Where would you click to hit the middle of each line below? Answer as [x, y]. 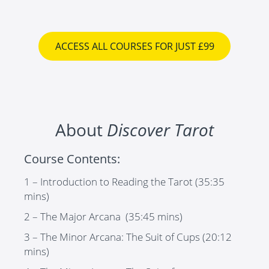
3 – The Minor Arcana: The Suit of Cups [112, 237]
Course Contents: [72, 159]
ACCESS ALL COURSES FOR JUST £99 [134, 47]
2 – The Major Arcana [74, 216]
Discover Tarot [160, 129]
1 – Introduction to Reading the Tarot [108, 181]
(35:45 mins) [153, 216]
